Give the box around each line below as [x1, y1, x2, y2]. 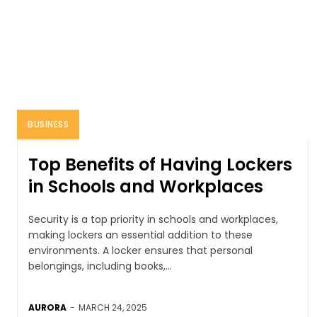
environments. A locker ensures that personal [28, 243, 253, 258]
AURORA [28, 301, 67, 313]
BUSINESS [28, 117, 69, 130]
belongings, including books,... [28, 258, 172, 273]
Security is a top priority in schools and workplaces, [28, 212, 278, 226]
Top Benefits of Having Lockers [28, 152, 292, 176]
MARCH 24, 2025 [79, 301, 147, 313]
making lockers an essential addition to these [28, 227, 253, 242]
